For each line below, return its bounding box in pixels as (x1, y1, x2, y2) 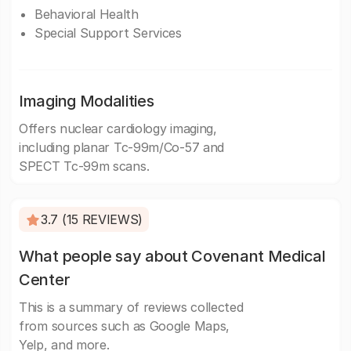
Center (19, 270, 70, 289)
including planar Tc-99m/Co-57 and (19, 139, 225, 155)
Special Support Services (34, 25, 182, 41)
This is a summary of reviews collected (19, 299, 244, 315)
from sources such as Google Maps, (19, 318, 230, 334)
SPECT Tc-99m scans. (19, 158, 150, 174)
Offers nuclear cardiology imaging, (19, 121, 217, 136)
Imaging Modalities (19, 92, 154, 110)
